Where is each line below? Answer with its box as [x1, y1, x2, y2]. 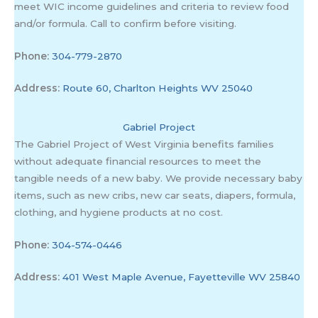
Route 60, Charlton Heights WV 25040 [62, 82, 253, 94]
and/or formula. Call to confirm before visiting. [14, 17, 237, 29]
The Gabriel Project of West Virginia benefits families [14, 138, 275, 150]
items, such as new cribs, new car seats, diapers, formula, [14, 189, 296, 201]
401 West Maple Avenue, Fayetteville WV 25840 [62, 271, 301, 283]
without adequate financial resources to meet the [14, 155, 262, 167]
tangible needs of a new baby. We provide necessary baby [14, 172, 303, 184]
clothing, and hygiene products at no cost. [14, 206, 224, 218]
